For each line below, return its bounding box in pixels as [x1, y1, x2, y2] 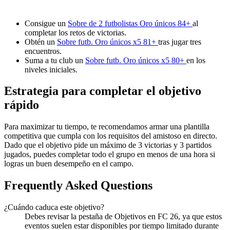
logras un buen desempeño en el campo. [4, 159, 133, 168]
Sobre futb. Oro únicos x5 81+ [57, 37, 158, 46]
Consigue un [25, 18, 68, 28]
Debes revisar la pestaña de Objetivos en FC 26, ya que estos [25, 212, 222, 221]
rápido [4, 98, 39, 112]
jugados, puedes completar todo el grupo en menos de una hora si [4, 150, 215, 159]
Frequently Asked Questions [4, 179, 152, 193]
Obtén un [25, 37, 57, 46]
